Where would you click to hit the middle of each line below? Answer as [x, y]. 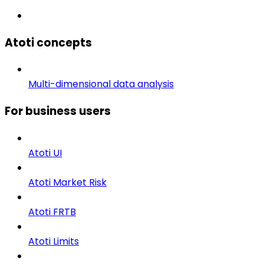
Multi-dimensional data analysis [101, 84]
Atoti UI [45, 153]
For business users [58, 111]
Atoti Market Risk [67, 182]
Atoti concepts [48, 42]
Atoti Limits [54, 241]
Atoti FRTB [52, 212]
